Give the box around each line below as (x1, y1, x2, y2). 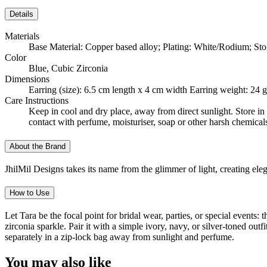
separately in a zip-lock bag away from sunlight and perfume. (5, 232, 234, 243)
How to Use (10, 188, 49, 198)
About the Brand (10, 141, 66, 151)
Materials (5, 31, 39, 42)
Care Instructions (5, 95, 69, 106)
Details (10, 9, 33, 18)
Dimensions (5, 74, 49, 85)
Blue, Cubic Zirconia (29, 63, 108, 74)
